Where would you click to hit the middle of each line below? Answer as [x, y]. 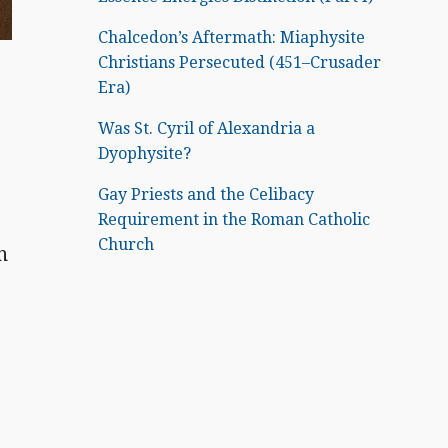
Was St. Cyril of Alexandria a [207, 128]
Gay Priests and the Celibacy [206, 194]
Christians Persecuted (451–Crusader [240, 62]
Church [126, 244]
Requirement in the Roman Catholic [234, 219]
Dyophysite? [145, 153]
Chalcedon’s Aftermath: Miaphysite [232, 37]
